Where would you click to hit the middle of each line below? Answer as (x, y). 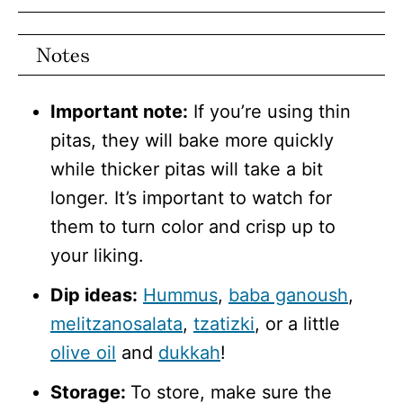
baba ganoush (288, 296)
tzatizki (224, 324)
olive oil (83, 353)
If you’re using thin (269, 112)
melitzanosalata (116, 324)
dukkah (189, 353)
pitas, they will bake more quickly (192, 141)
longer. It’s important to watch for (191, 198)
